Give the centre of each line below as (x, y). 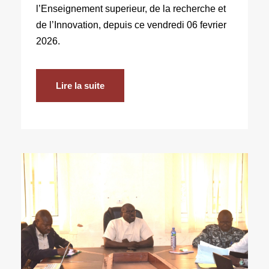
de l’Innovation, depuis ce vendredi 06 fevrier (131, 25)
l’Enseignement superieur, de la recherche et (131, 8)
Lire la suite (80, 85)
